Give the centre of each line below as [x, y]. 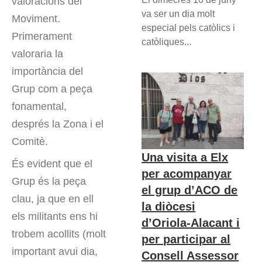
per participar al [186, 239]
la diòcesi [169, 206]
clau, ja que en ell [53, 199]
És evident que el [52, 164]
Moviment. [36, 19]
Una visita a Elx [185, 157]
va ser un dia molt [178, 13]
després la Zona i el [58, 124]
